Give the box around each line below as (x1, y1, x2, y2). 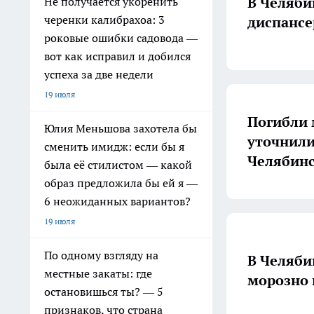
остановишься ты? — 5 (44, 285, 163, 299)
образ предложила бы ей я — (44, 176, 198, 190)
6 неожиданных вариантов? (44, 194, 191, 208)
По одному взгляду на (44, 248, 158, 262)
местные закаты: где (44, 266, 152, 280)
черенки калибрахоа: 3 (44, 13, 165, 27)
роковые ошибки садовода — (44, 31, 198, 45)
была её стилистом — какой (44, 158, 192, 172)
